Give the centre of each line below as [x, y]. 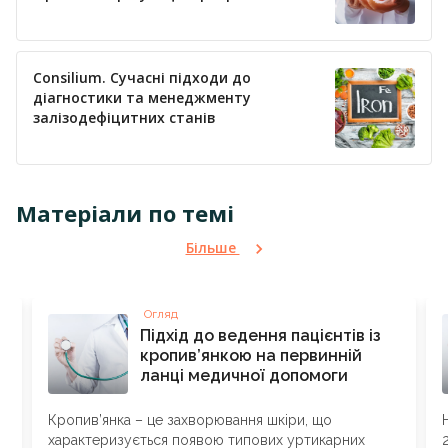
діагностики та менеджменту [142, 97]
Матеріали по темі [125, 213]
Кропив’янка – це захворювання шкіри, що [190, 420]
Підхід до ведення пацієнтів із [260, 335]
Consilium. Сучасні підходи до [142, 77]
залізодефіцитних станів [124, 117]
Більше [212, 247]
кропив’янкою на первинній [251, 355]
